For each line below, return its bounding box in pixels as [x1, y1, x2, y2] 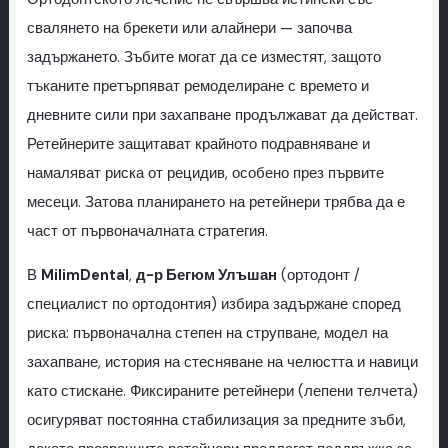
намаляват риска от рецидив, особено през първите [26, 163, 384, 183]
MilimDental [40, 265, 129, 285]
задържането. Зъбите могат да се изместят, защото [26, 47, 381, 67]
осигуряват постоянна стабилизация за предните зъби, [26, 410, 406, 430]
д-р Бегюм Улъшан [135, 265, 277, 285]
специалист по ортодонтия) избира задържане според [26, 294, 401, 314]
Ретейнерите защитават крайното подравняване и [26, 134, 370, 154]
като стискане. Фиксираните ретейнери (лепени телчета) [26, 381, 418, 401]
